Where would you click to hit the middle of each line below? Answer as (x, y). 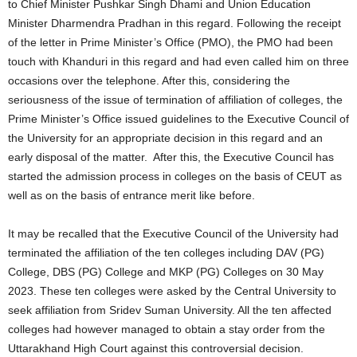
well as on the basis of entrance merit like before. (131, 195)
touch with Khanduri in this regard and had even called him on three (178, 61)
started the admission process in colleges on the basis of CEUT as (175, 176)
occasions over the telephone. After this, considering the (149, 80)
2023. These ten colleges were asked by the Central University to (172, 291)
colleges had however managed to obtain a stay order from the (167, 329)
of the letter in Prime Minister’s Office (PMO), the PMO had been (171, 42)
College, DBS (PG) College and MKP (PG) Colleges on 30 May (166, 272)
